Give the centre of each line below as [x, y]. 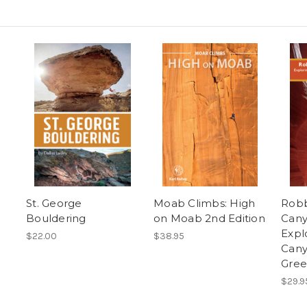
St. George [54, 204]
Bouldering [56, 219]
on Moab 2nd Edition [209, 219]
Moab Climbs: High [205, 204]
